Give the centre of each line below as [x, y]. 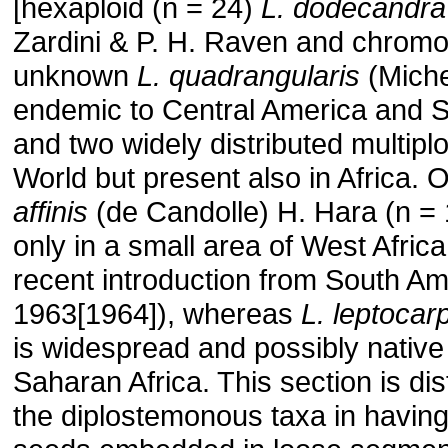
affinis [50, 211]
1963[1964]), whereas [157, 313]
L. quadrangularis [248, 75]
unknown [75, 75]
